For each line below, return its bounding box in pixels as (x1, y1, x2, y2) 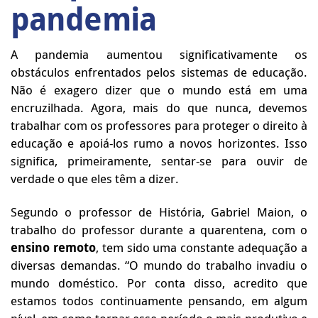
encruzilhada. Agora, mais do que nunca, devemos (11, 99, 307, 116)
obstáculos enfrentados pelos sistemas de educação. (11, 64, 307, 80)
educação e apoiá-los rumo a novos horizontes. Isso (11, 135, 307, 151)
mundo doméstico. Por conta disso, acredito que (11, 275, 307, 291)
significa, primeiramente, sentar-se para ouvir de (11, 153, 307, 169)
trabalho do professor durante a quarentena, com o (11, 221, 307, 238)
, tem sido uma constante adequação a (95, 239, 308, 256)
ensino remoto (11, 239, 96, 256)
